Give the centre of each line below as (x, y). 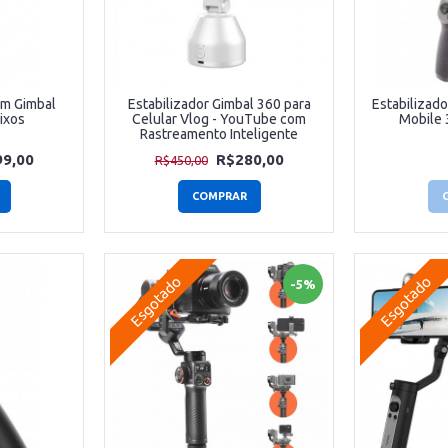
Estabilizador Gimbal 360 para (219, 104)
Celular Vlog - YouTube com (219, 119)
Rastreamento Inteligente (219, 134)
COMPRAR (219, 196)
